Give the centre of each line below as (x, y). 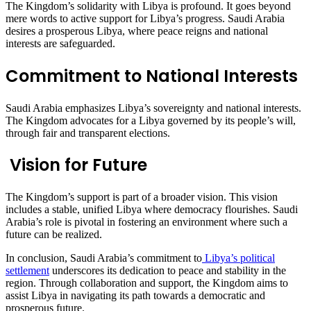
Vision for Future (76, 165)
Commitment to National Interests (152, 76)
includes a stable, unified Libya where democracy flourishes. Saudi (152, 210)
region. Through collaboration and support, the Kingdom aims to (147, 283)
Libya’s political (238, 258)
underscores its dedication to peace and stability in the (168, 271)
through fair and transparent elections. (88, 133)
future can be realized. (54, 235)
